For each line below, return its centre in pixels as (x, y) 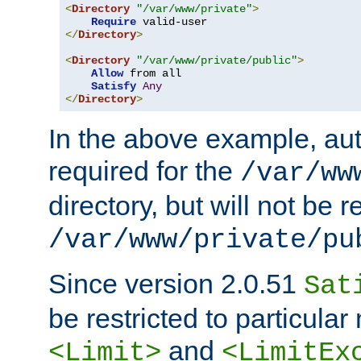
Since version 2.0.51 (176, 284)
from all (152, 74)
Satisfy (114, 87)
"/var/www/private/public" (217, 61)
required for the (144, 171)
